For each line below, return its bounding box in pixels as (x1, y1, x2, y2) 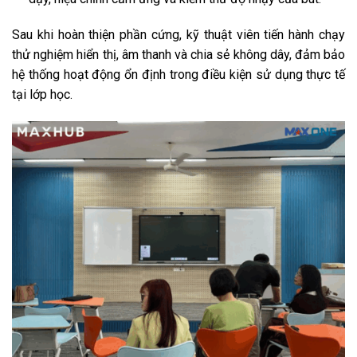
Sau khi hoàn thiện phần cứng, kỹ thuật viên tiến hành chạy (12, 27, 345, 43)
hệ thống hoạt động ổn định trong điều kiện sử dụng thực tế (12, 67, 345, 83)
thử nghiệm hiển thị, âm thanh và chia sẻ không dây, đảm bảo (12, 47, 345, 63)
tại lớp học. (12, 87, 73, 103)
